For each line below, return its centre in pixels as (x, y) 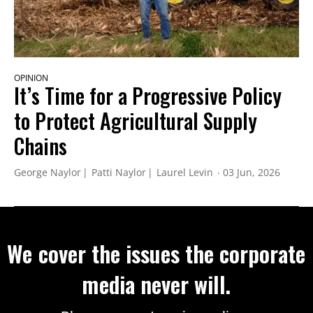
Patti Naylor (119, 173)
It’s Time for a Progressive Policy (148, 96)
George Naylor (48, 173)
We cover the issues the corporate (156, 254)
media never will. (156, 284)
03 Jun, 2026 (252, 173)
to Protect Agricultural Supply (136, 121)
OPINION (31, 78)
